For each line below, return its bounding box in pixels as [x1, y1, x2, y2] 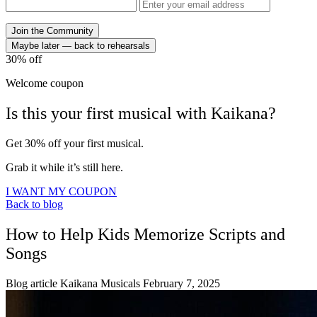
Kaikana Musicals [60, 277, 140, 290]
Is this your [6, 104, 86, 123]
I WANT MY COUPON [6, 185, 117, 198]
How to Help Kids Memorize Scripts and [6, 225, 285, 244]
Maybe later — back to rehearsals [11, 40, 150, 52]
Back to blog [6, 198, 63, 211]
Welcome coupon [6, 77, 83, 90]
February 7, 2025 [143, 277, 220, 290]
